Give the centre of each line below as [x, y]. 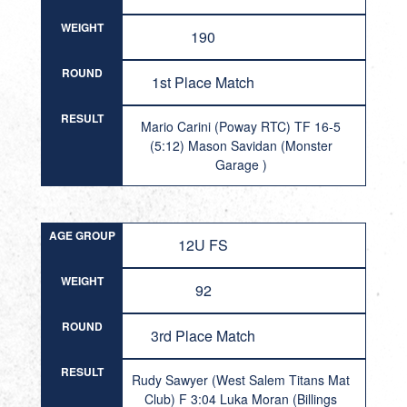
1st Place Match [203, 82]
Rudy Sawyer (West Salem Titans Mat [241, 380]
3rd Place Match [203, 336]
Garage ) [241, 164]
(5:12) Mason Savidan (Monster [241, 145]
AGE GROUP [82, 235]
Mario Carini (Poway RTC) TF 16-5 [241, 126]
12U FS [203, 245]
